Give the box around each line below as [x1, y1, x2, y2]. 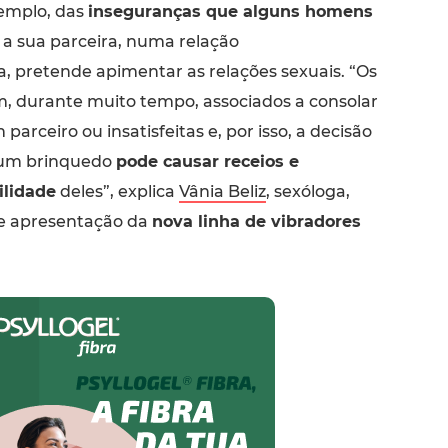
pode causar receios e [115, 151, 299, 171]
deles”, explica [55, 181, 179, 201]
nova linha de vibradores [151, 211, 361, 231]
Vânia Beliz [178, 181, 266, 201]
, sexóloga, [265, 181, 350, 201]
